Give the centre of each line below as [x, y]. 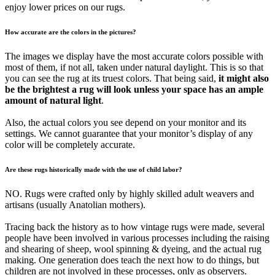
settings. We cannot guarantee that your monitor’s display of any [129, 133]
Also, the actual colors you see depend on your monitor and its [126, 122]
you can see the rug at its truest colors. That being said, [112, 78]
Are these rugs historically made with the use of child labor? [94, 169]
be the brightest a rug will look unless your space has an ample [134, 89]
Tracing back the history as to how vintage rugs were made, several [135, 227]
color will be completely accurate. [70, 144]
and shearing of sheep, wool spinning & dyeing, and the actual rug [133, 249]
